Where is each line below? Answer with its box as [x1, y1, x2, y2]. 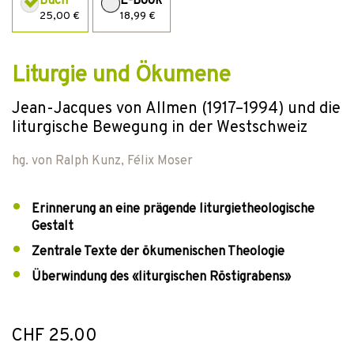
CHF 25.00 [12, 326, 97, 347]
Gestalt [32, 219, 73, 235]
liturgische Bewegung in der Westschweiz [12, 118, 307, 138]
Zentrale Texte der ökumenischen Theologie [32, 244, 284, 260]
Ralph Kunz [55, 153, 121, 169]
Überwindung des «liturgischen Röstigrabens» [32, 269, 291, 285]
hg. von [12, 153, 55, 169]
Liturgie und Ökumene [12, 62, 231, 90]
